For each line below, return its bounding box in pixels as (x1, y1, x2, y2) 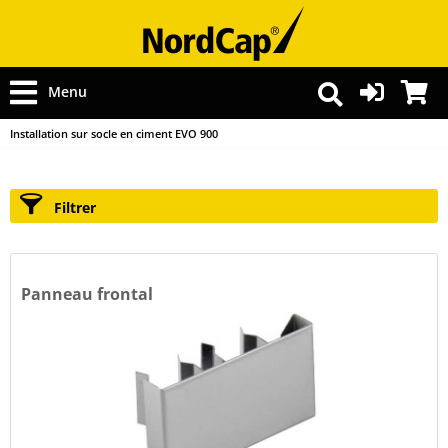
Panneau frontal (21, 283, 154, 306)
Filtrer (50, 198, 96, 217)
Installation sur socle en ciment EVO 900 (10, 126, 218, 141)
